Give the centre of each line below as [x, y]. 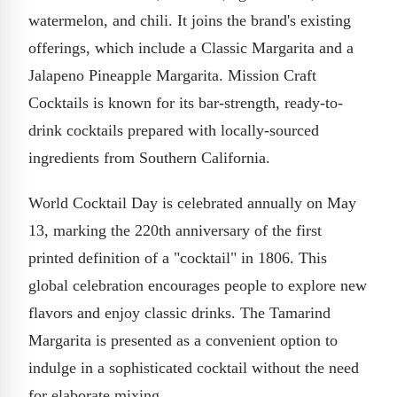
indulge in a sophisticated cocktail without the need [194, 367]
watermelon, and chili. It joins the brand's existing [190, 20]
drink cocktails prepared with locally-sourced [174, 130]
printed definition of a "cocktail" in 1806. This [178, 257]
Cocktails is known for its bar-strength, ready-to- [186, 102]
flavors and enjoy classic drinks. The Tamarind [179, 312]
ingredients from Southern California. [149, 157]
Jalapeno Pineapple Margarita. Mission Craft [172, 75]
